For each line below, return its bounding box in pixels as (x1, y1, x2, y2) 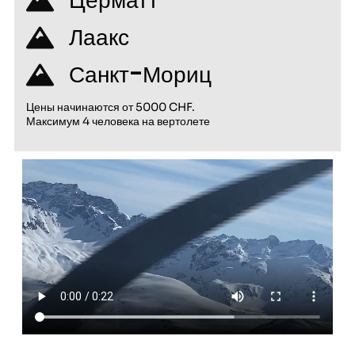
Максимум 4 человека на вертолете (26, 114, 210, 129)
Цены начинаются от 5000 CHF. (26, 100, 195, 115)
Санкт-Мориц (68, 60, 212, 90)
